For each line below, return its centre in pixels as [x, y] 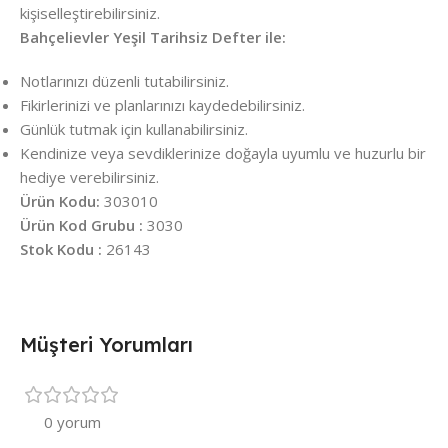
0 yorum [72, 422]
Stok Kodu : [61, 249]
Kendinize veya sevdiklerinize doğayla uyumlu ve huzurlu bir [223, 153]
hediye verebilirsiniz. [89, 177]
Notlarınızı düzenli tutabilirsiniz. [124, 81]
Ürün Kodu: [60, 201]
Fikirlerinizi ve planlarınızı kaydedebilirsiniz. [162, 105]
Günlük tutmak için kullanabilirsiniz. [134, 129]
